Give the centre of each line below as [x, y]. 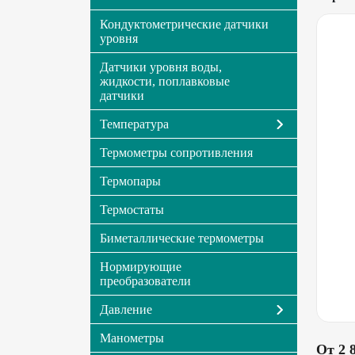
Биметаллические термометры [182, 238]
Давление [126, 309]
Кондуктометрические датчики [184, 24]
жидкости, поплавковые [165, 81]
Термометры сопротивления [176, 153]
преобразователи [145, 281]
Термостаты [132, 210]
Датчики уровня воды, [161, 67]
